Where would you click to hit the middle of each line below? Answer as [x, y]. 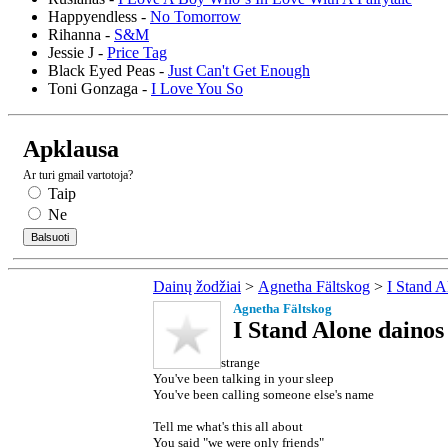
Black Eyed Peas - [108, 70]
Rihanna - [81, 34]
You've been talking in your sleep [243, 378]
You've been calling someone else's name [263, 394]
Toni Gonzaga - [99, 88]
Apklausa [71, 148]
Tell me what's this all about [228, 426]
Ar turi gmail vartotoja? [78, 174]
